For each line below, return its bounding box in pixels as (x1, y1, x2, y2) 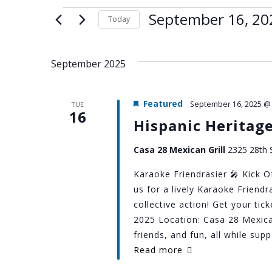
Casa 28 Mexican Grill (133, 143, 228, 155)
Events (51, 4, 125, 38)
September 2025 (51, 56, 126, 70)
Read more (133, 243, 183, 256)
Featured (143, 97, 183, 109)
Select (148, 32, 174, 44)
